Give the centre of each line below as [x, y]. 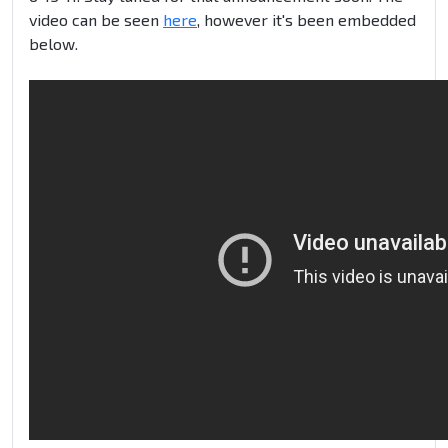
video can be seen [96, 20]
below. [53, 44]
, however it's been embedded [306, 20]
